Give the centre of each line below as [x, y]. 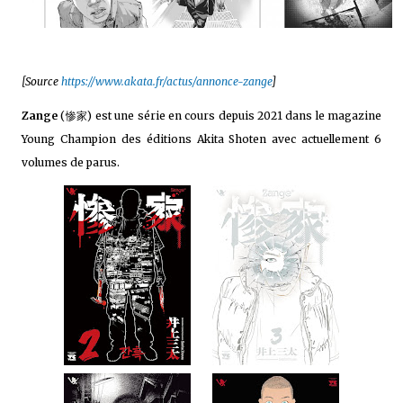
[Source [41, 82]
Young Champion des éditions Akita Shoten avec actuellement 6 [201, 139]
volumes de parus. [71, 163]
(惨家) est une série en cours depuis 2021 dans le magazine [219, 116]
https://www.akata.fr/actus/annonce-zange [166, 82]
